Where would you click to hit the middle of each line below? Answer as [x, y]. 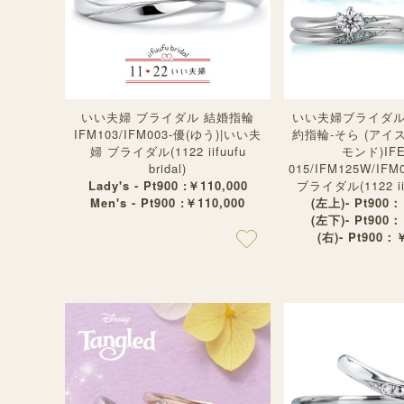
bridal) [168, 168]
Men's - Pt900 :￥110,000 [168, 202]
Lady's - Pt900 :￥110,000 [168, 185]
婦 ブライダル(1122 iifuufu [168, 151]
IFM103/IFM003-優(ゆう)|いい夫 [168, 134]
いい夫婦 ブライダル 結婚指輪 [168, 117]
